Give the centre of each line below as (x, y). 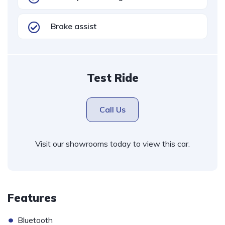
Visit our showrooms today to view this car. (113, 144)
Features (32, 198)
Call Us (113, 109)
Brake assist (74, 26)
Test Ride (113, 78)
